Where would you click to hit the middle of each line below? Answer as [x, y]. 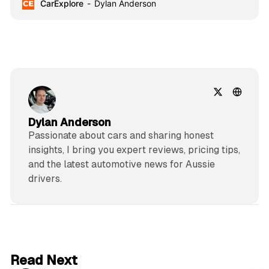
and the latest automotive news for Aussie [121, 165]
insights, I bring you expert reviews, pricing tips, [134, 150]
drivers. [45, 179]
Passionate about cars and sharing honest [121, 136]
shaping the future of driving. [79, 8]
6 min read [228, 254]
